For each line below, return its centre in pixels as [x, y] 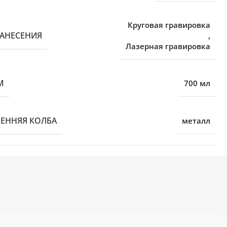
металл [196, 121]
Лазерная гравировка [168, 46]
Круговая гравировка [169, 25]
